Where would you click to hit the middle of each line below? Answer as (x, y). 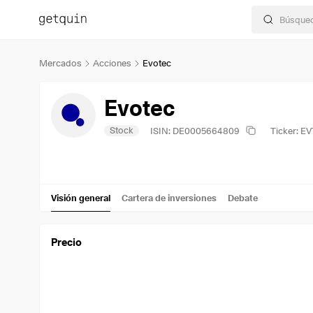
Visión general (81, 197)
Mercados (60, 63)
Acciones (112, 63)
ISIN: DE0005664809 (195, 130)
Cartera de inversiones (169, 197)
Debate (243, 197)
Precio (66, 242)
